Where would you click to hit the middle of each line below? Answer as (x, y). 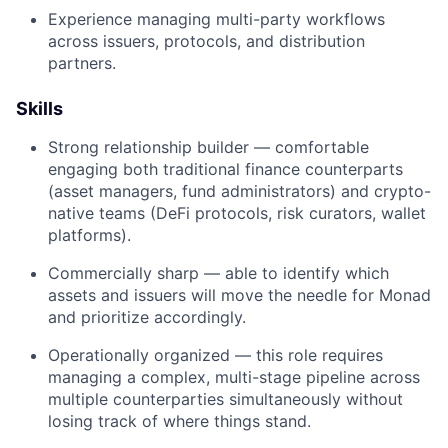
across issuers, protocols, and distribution (206, 41)
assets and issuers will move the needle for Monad (239, 295)
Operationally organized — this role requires (215, 355)
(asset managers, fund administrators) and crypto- (239, 191)
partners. (82, 63)
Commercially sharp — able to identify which (218, 273)
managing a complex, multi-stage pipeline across (234, 377)
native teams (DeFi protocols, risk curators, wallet (237, 213)
